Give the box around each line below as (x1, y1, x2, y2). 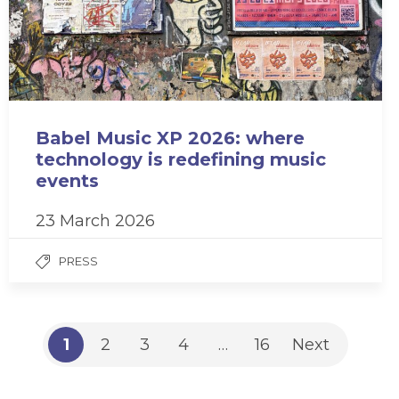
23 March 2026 (36, 210, 155, 231)
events (36, 169, 99, 191)
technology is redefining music (36, 148, 326, 170)
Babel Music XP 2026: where (36, 126, 305, 149)
